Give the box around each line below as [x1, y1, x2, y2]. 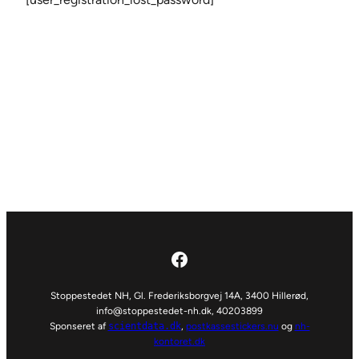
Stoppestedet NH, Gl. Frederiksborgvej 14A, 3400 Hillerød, [50, 290, 309, 301]
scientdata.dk [107, 321, 181, 332]
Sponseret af [49, 321, 108, 332]
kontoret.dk [154, 336, 205, 347]
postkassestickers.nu [185, 321, 279, 332]
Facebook [169, 246, 253, 270]
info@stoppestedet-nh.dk [96, 305, 212, 317]
